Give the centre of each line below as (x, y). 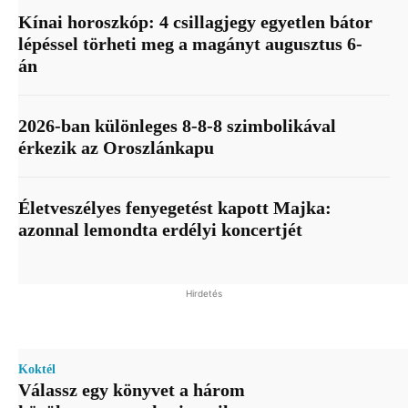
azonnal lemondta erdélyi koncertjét (160, 230)
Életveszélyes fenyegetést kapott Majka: (175, 208)
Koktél (37, 370)
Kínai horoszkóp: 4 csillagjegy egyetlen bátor (195, 22)
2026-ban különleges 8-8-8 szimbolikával (177, 126)
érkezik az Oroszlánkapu (116, 148)
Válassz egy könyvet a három (132, 390)
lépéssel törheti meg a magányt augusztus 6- (190, 44)
